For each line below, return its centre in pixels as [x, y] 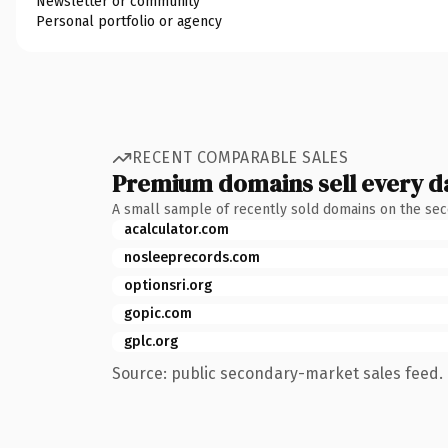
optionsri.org [168, 285]
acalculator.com [176, 229]
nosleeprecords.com [192, 257]
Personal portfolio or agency [129, 21]
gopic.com [158, 313]
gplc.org [151, 341]
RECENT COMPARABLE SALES [240, 157]
